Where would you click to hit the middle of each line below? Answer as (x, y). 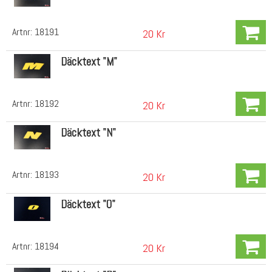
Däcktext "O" (88, 204)
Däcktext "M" (89, 61)
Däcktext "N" (88, 133)
